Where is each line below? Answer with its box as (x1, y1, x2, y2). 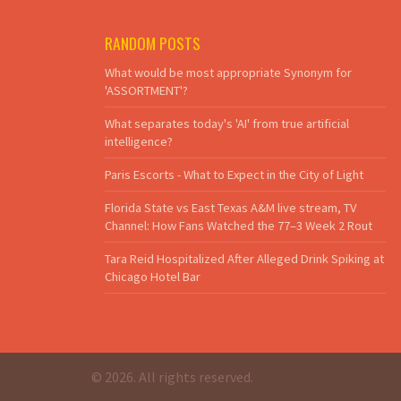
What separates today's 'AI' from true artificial (105, 115, 349, 132)
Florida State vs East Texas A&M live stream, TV (105, 199, 356, 216)
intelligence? (105, 132, 173, 149)
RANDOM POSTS (105, 30, 200, 55)
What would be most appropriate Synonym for (105, 64, 352, 81)
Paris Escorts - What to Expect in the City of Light (105, 166, 363, 183)
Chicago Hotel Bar (105, 268, 200, 285)
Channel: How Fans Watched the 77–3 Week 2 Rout (105, 217, 372, 234)
